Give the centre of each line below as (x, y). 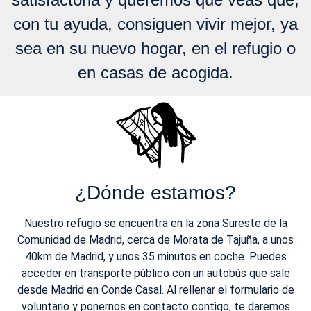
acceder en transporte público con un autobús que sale (155, 274)
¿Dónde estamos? (155, 193)
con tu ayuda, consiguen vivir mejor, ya (155, 24)
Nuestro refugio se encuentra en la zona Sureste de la (155, 224)
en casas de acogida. (155, 73)
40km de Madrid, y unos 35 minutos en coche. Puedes (155, 257)
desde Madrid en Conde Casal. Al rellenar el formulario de (155, 290)
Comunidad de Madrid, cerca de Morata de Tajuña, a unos (155, 240)
